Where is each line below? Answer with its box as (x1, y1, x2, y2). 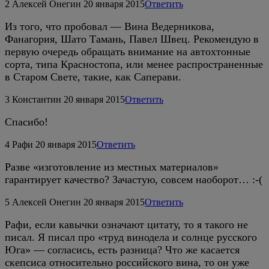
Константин (12, 94, 61, 104)
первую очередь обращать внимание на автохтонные (5, 45, 250, 58)
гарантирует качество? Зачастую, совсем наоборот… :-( (5, 173, 262, 186)
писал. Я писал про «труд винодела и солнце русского (5, 231, 257, 243)
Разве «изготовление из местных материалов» (5, 160, 219, 173)
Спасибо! (5, 115, 48, 128)
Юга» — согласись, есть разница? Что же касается (5, 243, 240, 256)
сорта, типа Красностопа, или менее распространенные (5, 58, 263, 70)
